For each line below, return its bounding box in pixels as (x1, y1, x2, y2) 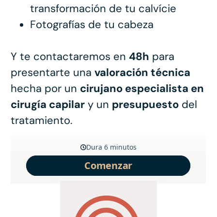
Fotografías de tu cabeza (30, 17, 154, 31)
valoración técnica (94, 65, 191, 79)
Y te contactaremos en (11, 49, 129, 63)
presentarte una (11, 65, 95, 79)
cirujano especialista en (80, 81, 204, 95)
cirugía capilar (11, 97, 85, 111)
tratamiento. (11, 113, 73, 127)
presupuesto (112, 97, 179, 111)
